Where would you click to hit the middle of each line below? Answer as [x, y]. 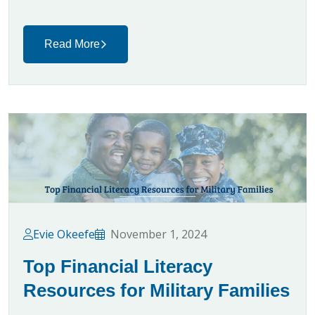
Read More [72, 44]
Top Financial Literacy [118, 266]
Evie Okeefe [64, 234]
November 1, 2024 [159, 234]
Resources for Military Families [156, 290]
